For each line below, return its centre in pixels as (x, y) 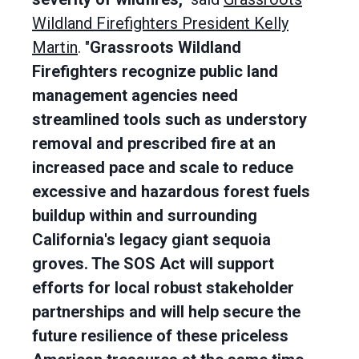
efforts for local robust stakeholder (163, 288)
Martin (55, 47)
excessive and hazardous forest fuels (171, 192)
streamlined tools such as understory (169, 119)
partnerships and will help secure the (166, 312)
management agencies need (135, 95)
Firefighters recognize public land (155, 71)
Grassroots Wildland (165, 47)
